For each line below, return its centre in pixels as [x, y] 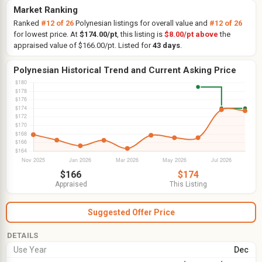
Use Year [30, 250]
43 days [166, 45]
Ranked [27, 23]
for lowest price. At [46, 34]
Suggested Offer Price [131, 212]
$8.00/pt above [191, 34]
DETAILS [23, 235]
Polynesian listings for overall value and [142, 23]
